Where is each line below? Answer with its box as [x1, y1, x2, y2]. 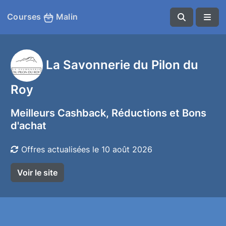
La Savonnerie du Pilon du [46, 56, 198, 72]
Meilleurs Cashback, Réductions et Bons [11, 107, 206, 119]
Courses [7, 12, 44, 22]
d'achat [11, 120, 46, 132]
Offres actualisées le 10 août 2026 [19, 144, 152, 154]
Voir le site [17, 167, 58, 178]
